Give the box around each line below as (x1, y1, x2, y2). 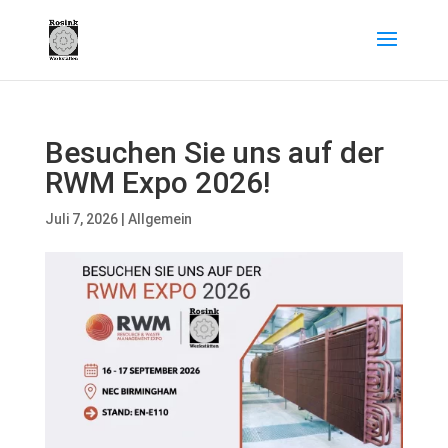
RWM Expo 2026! (44, 165, 270, 200)
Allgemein (127, 211, 192, 227)
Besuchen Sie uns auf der (44, 135, 384, 170)
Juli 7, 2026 (44, 211, 118, 227)
